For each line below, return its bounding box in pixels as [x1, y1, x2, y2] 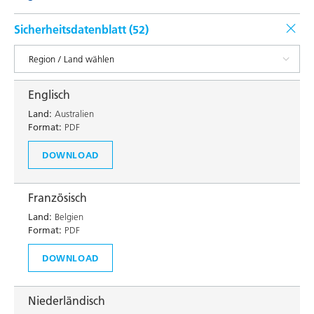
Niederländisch [28, 294, 105, 308]
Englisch [28, 88, 70, 102]
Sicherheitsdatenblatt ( [14, 22, 132, 36]
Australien [52, 108, 94, 119]
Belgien [52, 211, 83, 222]
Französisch [28, 191, 87, 205]
